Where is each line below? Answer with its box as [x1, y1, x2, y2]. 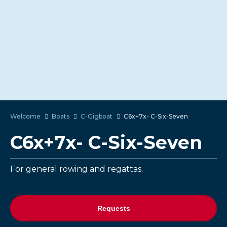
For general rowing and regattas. [10, 164, 143, 174]
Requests [97, 204, 130, 213]
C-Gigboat [81, 112, 112, 121]
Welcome [10, 112, 41, 121]
